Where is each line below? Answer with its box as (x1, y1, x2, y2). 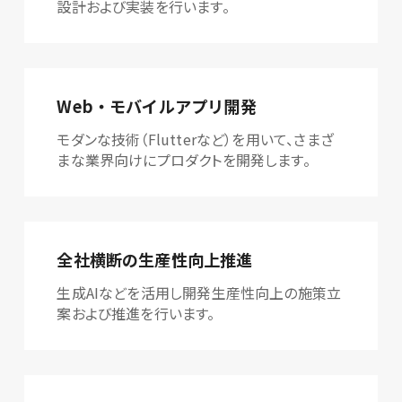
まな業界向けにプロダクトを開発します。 (57, 148, 310, 170)
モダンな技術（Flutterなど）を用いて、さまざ (57, 127, 334, 150)
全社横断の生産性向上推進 (57, 248, 253, 272)
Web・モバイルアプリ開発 (57, 94, 257, 118)
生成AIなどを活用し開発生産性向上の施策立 (57, 281, 342, 303)
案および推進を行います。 (57, 301, 215, 324)
